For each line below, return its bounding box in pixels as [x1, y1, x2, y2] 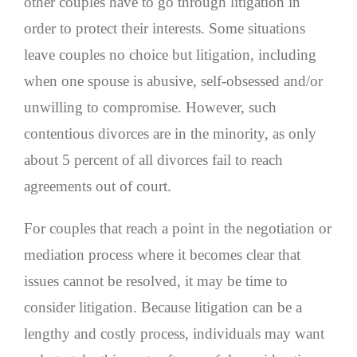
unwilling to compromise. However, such [24, 99, 277, 116]
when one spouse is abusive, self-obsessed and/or [24, 73, 323, 90]
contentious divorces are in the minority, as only [24, 125, 316, 143]
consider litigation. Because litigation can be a [24, 299, 302, 316]
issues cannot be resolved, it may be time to [24, 273, 288, 290]
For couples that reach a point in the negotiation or [24, 220, 331, 237]
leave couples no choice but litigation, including [24, 46, 316, 64]
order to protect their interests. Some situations [24, 20, 305, 37]
